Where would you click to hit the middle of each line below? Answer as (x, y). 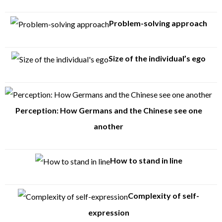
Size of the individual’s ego (157, 58)
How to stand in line (146, 160)
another (109, 126)
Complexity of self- (164, 195)
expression (109, 212)
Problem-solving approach (158, 23)
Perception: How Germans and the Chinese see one (109, 110)
